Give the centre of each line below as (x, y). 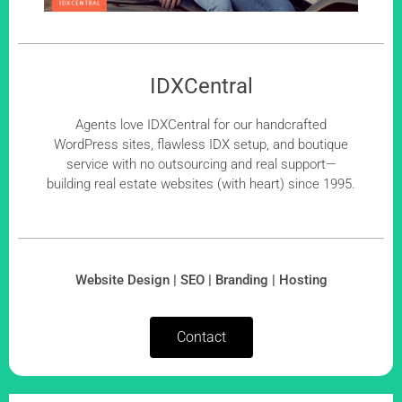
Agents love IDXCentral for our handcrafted (201, 125)
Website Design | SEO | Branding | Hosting (201, 280)
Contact (201, 337)
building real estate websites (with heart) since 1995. (201, 184)
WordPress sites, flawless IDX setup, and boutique (201, 145)
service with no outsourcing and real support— (201, 165)
